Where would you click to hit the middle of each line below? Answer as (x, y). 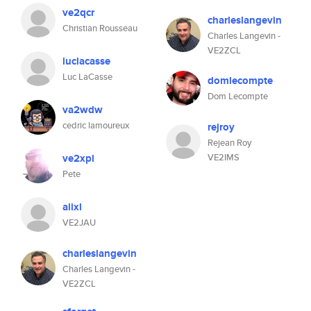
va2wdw (83, 110)
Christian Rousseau (100, 28)
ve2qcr (78, 12)
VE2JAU (79, 222)
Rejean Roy (229, 143)
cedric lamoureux (96, 125)
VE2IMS (224, 157)
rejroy (221, 127)
